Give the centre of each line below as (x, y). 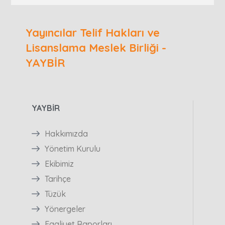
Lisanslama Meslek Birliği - (96, 48)
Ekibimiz (59, 164)
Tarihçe (58, 179)
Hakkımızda (66, 134)
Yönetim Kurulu (72, 149)
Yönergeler (65, 209)
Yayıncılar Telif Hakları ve (92, 33)
